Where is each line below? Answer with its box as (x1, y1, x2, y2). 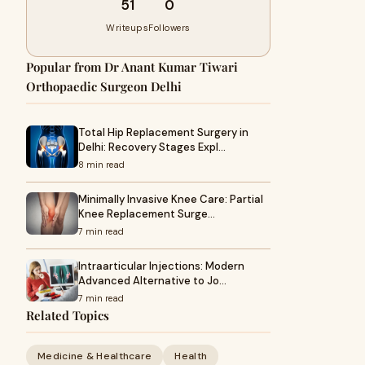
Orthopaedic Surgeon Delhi (26, 78, 182, 95)
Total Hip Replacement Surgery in (78, 125, 248, 139)
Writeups (106, 22, 149, 33)
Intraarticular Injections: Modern (78, 259, 244, 273)
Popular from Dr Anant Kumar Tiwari (26, 59, 238, 75)
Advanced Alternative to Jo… (78, 274, 226, 288)
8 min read (78, 159, 125, 170)
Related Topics (26, 307, 109, 323)
